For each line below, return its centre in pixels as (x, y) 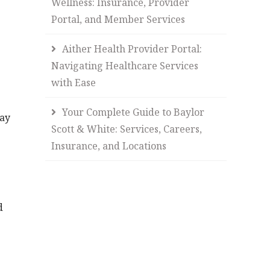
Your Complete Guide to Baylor (133, 112)
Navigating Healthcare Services (125, 65)
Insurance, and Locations (109, 146)
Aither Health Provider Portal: (132, 49)
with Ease (74, 82)
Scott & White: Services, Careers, (127, 129)
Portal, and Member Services (118, 19)
